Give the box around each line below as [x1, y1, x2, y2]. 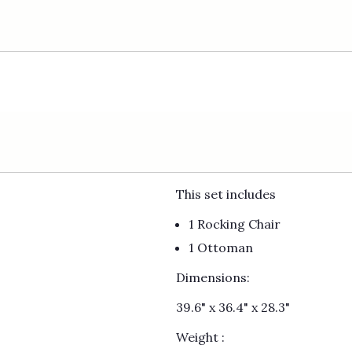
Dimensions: [176, 269, 250, 286]
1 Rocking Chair [189, 216, 280, 233]
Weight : [176, 329, 225, 346]
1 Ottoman [189, 240, 256, 256]
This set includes [176, 186, 279, 203]
